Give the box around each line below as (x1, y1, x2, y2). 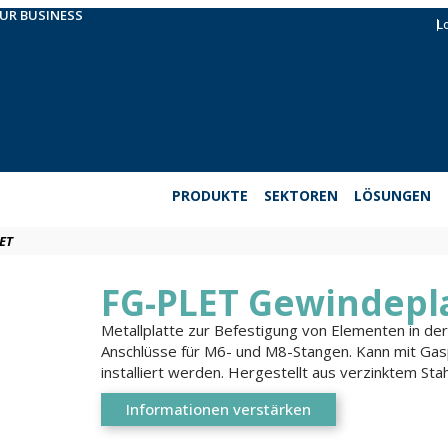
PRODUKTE (172, 186, 248, 205)
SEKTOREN (264, 186, 338, 205)
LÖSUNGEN (354, 186, 431, 205)
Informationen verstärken (126, 399, 312, 419)
